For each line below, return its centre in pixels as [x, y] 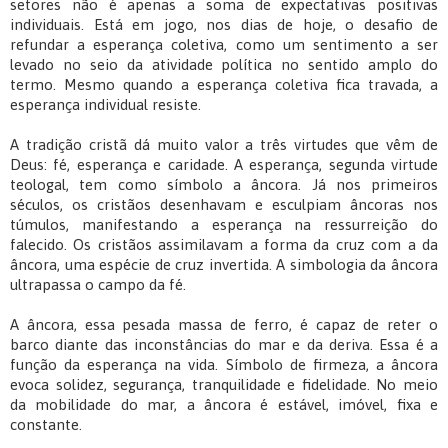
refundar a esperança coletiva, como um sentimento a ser [224, 45]
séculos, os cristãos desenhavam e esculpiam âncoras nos [224, 205]
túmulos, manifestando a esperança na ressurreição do [224, 225]
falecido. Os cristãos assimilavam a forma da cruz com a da [224, 245]
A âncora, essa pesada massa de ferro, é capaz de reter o [224, 325]
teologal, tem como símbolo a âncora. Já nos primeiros [224, 185]
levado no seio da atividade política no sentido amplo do [224, 65]
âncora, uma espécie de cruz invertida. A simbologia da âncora [224, 265]
